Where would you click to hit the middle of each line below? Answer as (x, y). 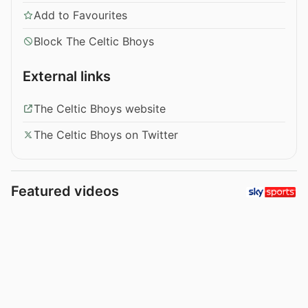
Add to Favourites (80, 15)
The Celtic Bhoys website (100, 108)
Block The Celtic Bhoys (94, 41)
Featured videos (65, 191)
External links (67, 76)
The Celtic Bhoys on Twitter (106, 134)
